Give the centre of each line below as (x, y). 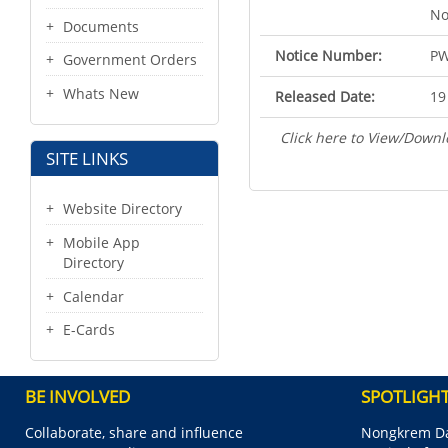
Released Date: (325, 96)
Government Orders (130, 60)
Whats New (101, 94)
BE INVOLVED (77, 397)
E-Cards (89, 330)
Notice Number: (328, 55)
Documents (101, 26)
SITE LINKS (87, 159)
